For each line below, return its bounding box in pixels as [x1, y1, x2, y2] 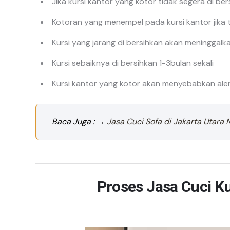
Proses [97, 177, 147, 196]
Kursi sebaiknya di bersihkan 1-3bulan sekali [52, 57, 214, 68]
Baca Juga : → [52, 116, 107, 127]
